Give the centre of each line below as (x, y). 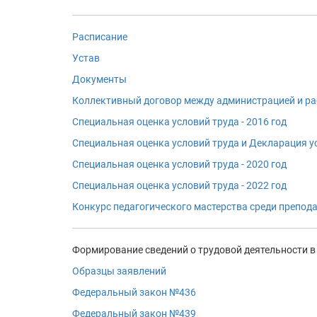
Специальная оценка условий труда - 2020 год (179, 164)
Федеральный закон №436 (134, 292)
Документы (99, 79)
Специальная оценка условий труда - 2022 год (179, 185)
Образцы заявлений (119, 271)
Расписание (100, 37)
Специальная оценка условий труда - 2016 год (179, 122)
